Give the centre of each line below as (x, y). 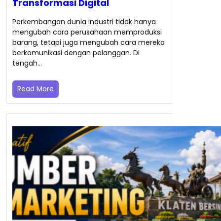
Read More (35, 89)
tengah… (27, 63)
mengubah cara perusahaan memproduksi (87, 32)
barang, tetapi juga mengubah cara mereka (88, 43)
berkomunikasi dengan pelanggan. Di (76, 53)
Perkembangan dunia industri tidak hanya (84, 22)
